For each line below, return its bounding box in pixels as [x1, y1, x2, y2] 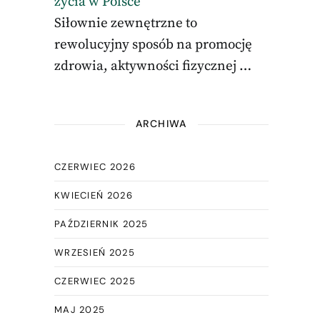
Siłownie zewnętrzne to [54, 15, 197, 31]
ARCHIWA [136, 117, 187, 130]
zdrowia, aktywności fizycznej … [54, 58, 251, 74]
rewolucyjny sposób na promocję [54, 36, 252, 53]
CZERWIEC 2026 [54, 161, 136, 173]
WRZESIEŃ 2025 [54, 246, 135, 259]
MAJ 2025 [54, 304, 106, 316]
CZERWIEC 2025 [54, 275, 136, 287]
